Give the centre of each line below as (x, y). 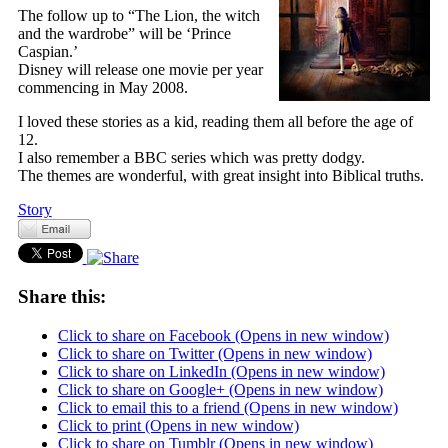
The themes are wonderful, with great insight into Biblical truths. (220, 176)
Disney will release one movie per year (140, 70)
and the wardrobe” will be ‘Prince (124, 34)
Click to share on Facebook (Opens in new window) (223, 335)
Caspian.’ (47, 52)
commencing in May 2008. (102, 88)
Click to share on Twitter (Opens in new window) (214, 353)
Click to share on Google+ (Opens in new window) (220, 389)
